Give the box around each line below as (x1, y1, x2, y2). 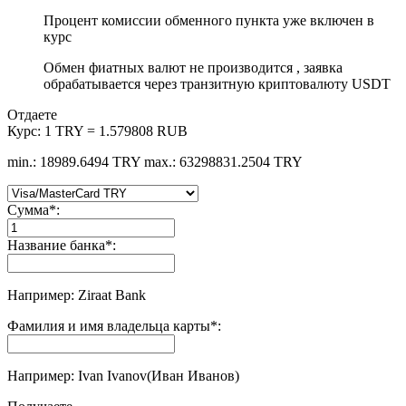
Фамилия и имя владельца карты (7, 317, 210, 333)
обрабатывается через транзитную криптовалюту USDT (43, 75, 391, 92)
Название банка (7, 237, 105, 253)
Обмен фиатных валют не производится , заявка (43, 59, 343, 75)
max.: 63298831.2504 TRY (144, 153, 303, 169)
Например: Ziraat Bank (7, 286, 146, 303)
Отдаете (7, 106, 57, 122)
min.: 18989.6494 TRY (7, 153, 140, 169)
